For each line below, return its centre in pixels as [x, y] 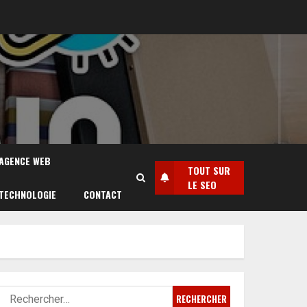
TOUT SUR [209, 170]
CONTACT [103, 194]
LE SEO [202, 185]
